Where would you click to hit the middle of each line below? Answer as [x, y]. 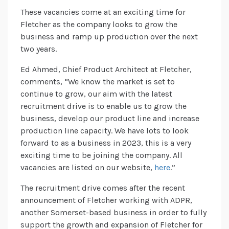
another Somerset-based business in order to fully [113, 213]
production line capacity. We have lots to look [105, 131]
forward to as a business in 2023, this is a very [106, 143]
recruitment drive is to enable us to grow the [104, 106]
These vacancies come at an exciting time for [103, 12]
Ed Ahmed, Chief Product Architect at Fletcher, [106, 70]
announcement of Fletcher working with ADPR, [106, 200]
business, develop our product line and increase [110, 119]
